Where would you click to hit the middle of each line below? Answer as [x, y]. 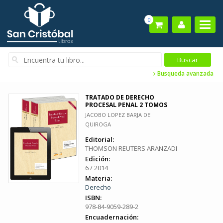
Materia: [99, 178]
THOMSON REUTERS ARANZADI [131, 148]
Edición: [98, 159]
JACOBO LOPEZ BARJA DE [118, 115]
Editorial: [100, 139]
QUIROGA [98, 124]
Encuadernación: [112, 217]
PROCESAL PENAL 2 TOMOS [126, 105]
